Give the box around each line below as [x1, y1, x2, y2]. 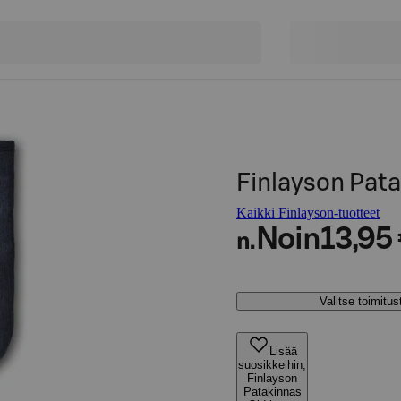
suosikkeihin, [238, 358, 306, 371]
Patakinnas [243, 385, 302, 398]
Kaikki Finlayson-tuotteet [236, 205, 380, 220]
